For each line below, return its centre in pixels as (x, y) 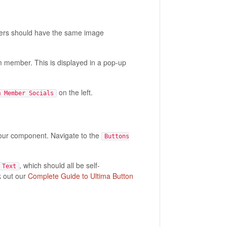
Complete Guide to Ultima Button (79, 176)
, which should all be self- (59, 165)
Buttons (117, 137)
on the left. (74, 92)
